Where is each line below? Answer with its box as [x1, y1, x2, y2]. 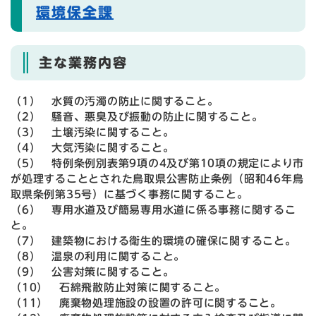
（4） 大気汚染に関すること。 [11, 142, 174, 153]
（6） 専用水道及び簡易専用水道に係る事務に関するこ [11, 204, 296, 215]
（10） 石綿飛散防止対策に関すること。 [11, 281, 226, 293]
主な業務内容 [39, 55, 128, 69]
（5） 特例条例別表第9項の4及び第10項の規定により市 [11, 157, 304, 169]
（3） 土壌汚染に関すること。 [11, 126, 174, 138]
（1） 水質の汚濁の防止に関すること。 [11, 95, 219, 107]
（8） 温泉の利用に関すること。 [11, 250, 185, 262]
